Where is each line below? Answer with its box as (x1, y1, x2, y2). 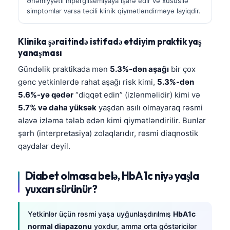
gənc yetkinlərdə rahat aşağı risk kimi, (18, 76, 157, 87)
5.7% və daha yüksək (18, 102, 97, 112)
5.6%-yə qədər (18, 89, 73, 100)
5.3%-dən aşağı (110, 64, 169, 74)
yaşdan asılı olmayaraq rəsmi (97, 102, 203, 112)
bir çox (169, 64, 196, 74)
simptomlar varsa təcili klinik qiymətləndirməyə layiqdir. (27, 6, 201, 15)
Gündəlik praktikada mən (18, 64, 110, 74)
